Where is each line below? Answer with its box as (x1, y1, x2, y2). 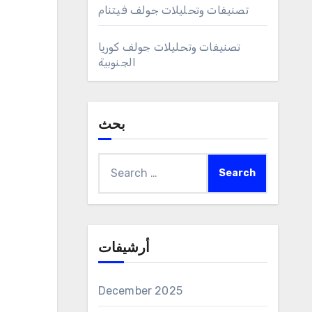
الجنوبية (97, 56, 136, 69)
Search (97, 155, 134, 169)
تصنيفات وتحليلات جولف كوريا (97, 40, 241, 54)
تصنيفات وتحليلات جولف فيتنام (97, 3, 249, 17)
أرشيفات (97, 242, 150, 256)
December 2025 (97, 284, 183, 297)
